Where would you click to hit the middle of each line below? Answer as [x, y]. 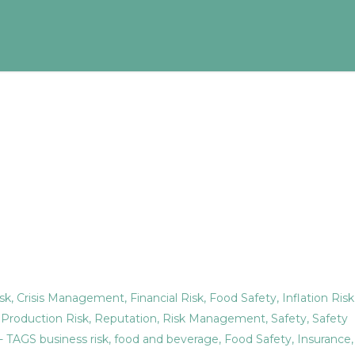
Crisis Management [71, 298]
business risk [74, 339]
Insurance [324, 339]
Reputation [126, 319]
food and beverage [166, 339]
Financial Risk [167, 298]
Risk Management [214, 319]
